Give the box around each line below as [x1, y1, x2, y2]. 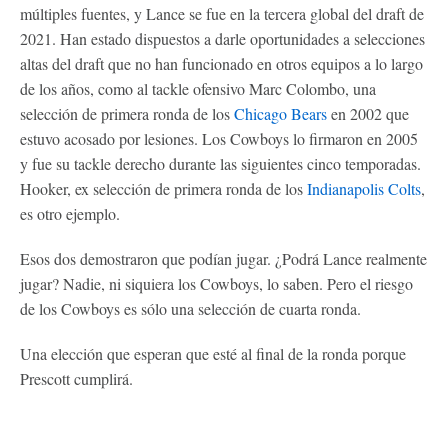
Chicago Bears [234, 102, 327, 124]
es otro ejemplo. [20, 202, 120, 224]
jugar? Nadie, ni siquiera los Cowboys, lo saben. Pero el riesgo [20, 272, 413, 294]
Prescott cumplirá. [20, 367, 133, 389]
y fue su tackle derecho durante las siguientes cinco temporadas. [20, 152, 421, 174]
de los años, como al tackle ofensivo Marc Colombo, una [20, 77, 376, 99]
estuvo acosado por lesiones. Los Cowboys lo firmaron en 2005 [20, 127, 418, 149]
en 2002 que [327, 102, 409, 124]
